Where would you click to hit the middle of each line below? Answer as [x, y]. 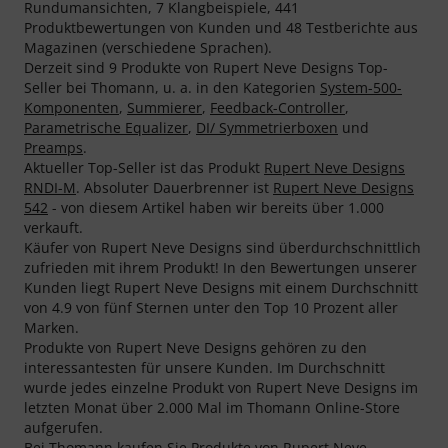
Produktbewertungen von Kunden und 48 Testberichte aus [221, 27]
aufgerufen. [63, 427]
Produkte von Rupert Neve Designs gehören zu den [195, 347]
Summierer [164, 107]
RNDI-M [50, 187]
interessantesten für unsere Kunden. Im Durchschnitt [204, 367]
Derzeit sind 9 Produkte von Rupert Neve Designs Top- [206, 67]
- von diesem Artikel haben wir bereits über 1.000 [216, 207]
